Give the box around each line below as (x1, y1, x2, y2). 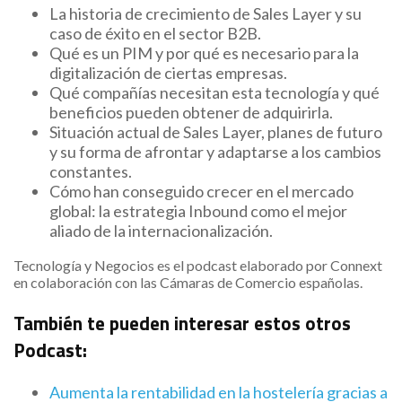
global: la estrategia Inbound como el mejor (49, 201, 347, 222)
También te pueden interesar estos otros (13, 309, 351, 338)
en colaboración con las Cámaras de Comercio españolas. (13, 274, 363, 292)
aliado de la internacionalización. (49, 221, 273, 241)
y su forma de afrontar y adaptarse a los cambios (49, 142, 381, 162)
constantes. (49, 162, 132, 182)
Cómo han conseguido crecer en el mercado (49, 181, 354, 202)
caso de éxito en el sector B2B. (49, 23, 261, 44)
